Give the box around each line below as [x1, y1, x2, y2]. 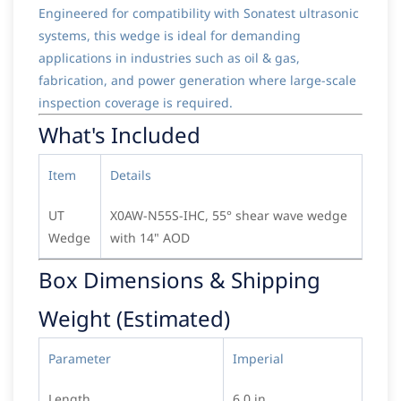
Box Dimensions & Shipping [38, 265, 320, 295]
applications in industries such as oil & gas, [38, 49, 300, 67]
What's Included [38, 120, 200, 150]
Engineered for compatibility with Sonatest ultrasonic [38, 4, 359, 22]
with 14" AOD [110, 229, 190, 247]
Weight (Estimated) [38, 303, 230, 334]
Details [110, 166, 151, 184]
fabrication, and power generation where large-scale [38, 72, 356, 90]
